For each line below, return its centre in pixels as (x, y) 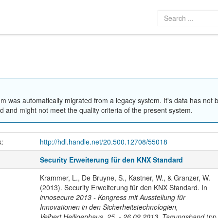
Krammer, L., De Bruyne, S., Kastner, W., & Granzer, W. (125, 178)
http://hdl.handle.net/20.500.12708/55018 (103, 142)
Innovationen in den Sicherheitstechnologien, (109, 207)
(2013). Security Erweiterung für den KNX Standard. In (123, 188)
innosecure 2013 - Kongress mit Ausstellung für (112, 197)
